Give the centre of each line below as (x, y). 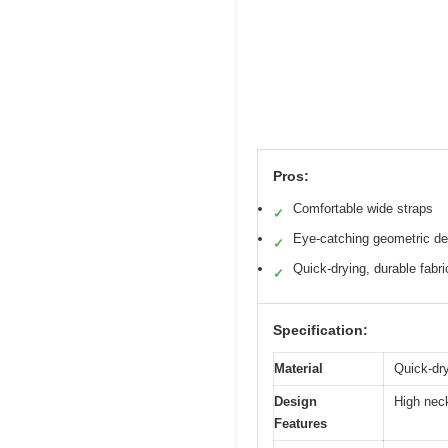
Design (295, 402)
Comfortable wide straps (363, 209)
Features (300, 424)
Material (298, 369)
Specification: (320, 330)
